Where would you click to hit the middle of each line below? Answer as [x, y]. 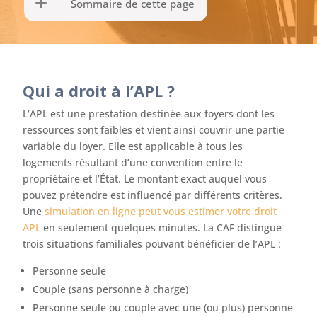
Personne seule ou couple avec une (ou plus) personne [163, 307]
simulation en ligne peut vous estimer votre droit [161, 211]
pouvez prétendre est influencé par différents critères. [153, 195]
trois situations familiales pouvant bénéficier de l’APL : [152, 244]
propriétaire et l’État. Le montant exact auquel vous [145, 179]
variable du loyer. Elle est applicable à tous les [133, 146]
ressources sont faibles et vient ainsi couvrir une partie [154, 130]
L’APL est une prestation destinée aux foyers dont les [149, 114]
